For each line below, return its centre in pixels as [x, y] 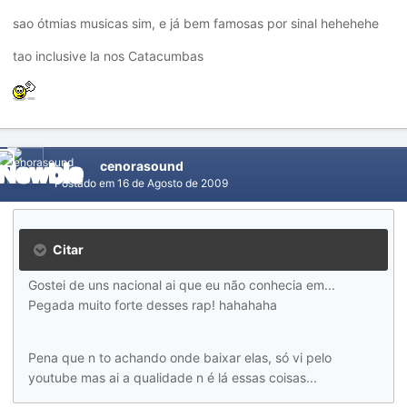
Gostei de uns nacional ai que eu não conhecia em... [182, 285]
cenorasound [142, 166]
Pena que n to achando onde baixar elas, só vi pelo [180, 357]
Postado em [86, 183]
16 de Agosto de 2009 [173, 183]
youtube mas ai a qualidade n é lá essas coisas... [173, 377]
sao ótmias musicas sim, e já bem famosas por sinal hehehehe [196, 24]
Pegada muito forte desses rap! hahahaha [153, 305]
